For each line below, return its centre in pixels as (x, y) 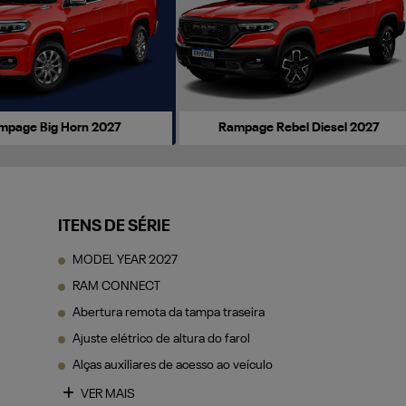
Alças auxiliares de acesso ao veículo (172, 365)
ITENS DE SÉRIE (114, 226)
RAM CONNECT (116, 286)
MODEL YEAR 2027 (125, 260)
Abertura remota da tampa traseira (168, 312)
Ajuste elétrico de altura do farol (161, 338)
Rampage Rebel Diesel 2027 (300, 127)
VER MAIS (106, 394)
